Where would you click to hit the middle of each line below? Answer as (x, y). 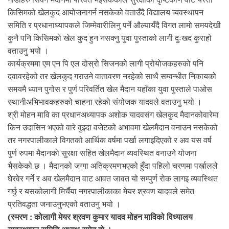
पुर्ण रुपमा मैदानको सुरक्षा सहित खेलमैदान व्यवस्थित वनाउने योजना (102, 153)
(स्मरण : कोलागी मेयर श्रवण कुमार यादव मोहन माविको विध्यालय (100, 217)
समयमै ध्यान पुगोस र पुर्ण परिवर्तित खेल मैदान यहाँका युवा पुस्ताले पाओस (110, 89)
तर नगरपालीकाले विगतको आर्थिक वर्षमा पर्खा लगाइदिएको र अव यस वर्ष (110, 141)
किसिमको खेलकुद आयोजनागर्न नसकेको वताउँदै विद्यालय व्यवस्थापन (106, 13)
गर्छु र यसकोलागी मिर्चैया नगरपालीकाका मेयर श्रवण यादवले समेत (101, 192)
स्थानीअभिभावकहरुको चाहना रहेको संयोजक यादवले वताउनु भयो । (105, 102)
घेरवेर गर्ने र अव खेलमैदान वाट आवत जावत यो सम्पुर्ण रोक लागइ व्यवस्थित (113, 179)
